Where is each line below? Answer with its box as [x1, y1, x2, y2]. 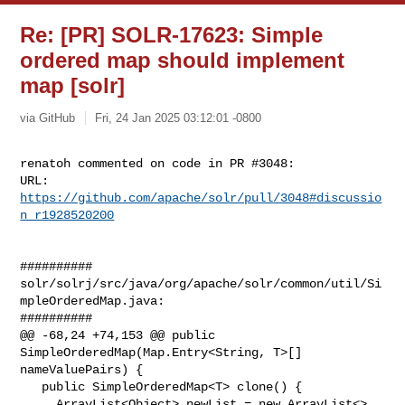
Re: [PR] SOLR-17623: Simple [20, 23, 324, 47]
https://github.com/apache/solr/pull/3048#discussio [20, 190, 382, 205]
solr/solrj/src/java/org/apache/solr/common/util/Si [20, 276, 382, 291]
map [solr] [20, 73, 126, 98]
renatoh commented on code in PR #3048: [20, 155, 296, 171]
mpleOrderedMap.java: [20, 293, 165, 308]
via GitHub [20, 110, 76, 125]
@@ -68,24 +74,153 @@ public [20, 327, 216, 343]
